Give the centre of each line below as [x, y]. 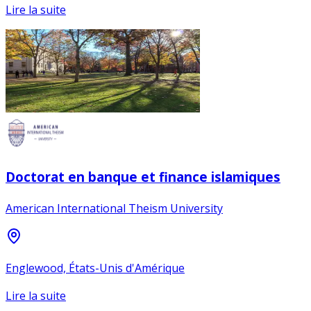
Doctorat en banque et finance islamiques [143, 176]
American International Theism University [114, 208]
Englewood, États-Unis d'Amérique [95, 268]
